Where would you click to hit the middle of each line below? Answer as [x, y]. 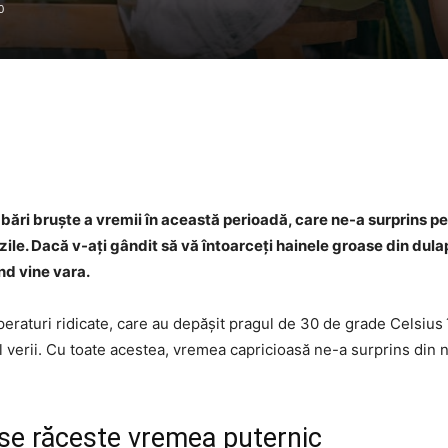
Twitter [226, 150]
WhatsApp [348, 150]
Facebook [103, 150]
